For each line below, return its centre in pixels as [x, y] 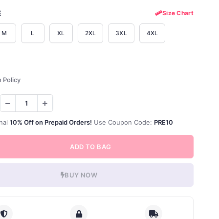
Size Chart [178, 13]
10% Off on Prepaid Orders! [51, 122]
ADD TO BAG [91, 147]
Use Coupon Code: [123, 122]
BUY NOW [81, 175]
